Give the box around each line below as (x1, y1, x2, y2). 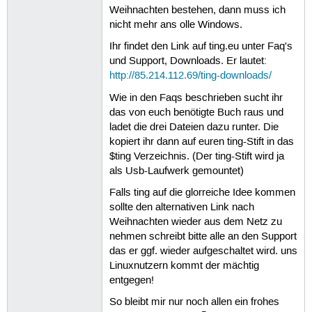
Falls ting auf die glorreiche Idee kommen (109, 186, 295, 199)
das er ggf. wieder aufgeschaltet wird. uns (109, 244, 297, 258)
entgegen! (109, 274, 154, 287)
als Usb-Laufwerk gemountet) (109, 164, 244, 178)
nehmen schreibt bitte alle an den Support (109, 230, 297, 243)
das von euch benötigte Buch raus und (109, 106, 283, 119)
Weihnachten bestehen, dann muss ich (109, 4, 286, 17)
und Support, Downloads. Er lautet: (109, 55, 267, 68)
